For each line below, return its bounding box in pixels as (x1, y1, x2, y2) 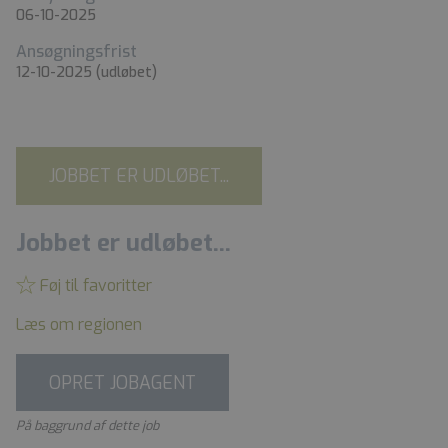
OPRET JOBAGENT (49, 370, 196, 395)
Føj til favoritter (36, 274, 152, 296)
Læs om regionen (16, 313, 142, 335)
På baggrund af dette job (16, 417, 159, 435)
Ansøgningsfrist (16, 40, 137, 62)
